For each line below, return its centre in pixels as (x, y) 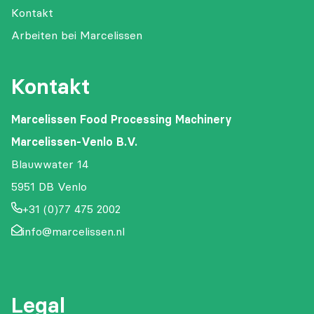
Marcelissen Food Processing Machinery (122, 120)
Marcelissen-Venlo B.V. (74, 142)
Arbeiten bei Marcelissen (77, 35)
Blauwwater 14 (50, 164)
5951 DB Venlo (49, 187)
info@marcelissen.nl (74, 232)
